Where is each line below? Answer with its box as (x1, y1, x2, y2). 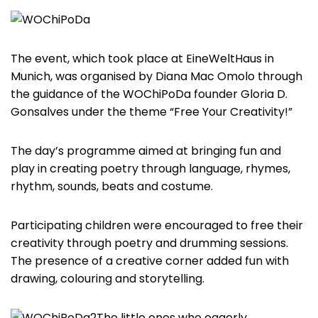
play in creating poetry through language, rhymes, (11, 160, 290, 177)
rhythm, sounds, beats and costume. (11, 178, 213, 195)
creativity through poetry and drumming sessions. (11, 235, 288, 252)
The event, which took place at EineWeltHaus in (11, 50, 274, 67)
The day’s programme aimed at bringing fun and (11, 143, 281, 160)
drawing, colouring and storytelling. (11, 270, 204, 287)
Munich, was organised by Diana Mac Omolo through (11, 68, 302, 85)
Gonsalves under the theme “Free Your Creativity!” (11, 104, 292, 121)
